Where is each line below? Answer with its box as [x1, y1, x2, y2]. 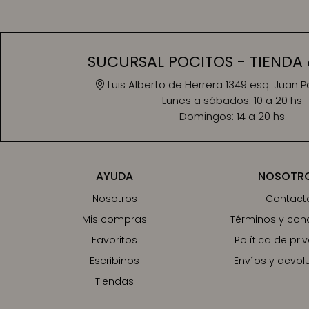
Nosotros [92, 192, 137, 206]
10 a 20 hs [254, 93, 302, 108]
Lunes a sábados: [162, 93, 254, 108]
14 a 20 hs [237, 109, 285, 123]
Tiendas [95, 275, 134, 288]
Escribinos [90, 254, 140, 268]
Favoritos [92, 233, 138, 247]
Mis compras [82, 212, 148, 226]
